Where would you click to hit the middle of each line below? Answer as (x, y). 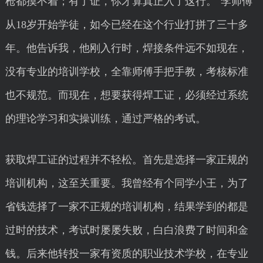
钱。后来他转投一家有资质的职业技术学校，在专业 (127, 254)
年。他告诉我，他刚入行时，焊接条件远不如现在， (127, 48)
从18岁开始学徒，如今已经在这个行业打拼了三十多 (127, 25)
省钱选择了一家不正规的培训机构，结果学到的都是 (127, 207)
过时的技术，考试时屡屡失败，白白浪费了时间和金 (127, 230)
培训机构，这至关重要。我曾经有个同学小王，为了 (127, 183)
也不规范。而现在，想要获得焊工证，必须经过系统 (127, 95)
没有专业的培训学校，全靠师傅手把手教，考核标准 (127, 72)
